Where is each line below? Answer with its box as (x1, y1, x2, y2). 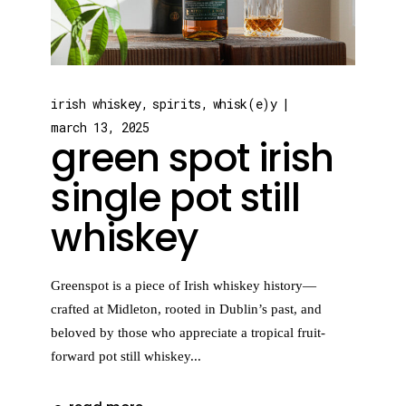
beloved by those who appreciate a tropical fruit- (51, 324, 326, 340)
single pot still (51, 170, 300, 225)
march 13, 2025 (51, 118, 150, 136)
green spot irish (51, 130, 333, 185)
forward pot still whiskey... (51, 348, 202, 363)
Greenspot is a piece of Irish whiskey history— (51, 277, 317, 293)
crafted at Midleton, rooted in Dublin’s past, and (51, 301, 323, 316)
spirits (152, 94, 202, 112)
